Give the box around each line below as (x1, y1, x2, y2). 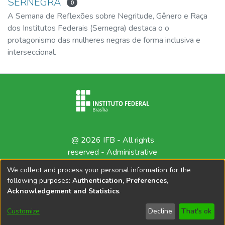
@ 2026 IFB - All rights (71, 135, 154, 146)
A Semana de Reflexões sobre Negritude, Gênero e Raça (8, 10, 207, 22)
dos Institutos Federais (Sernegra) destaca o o (8, 22, 169, 34)
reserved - (68, 147, 106, 158)
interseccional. (8, 46, 56, 58)
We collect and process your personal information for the (7, 165, 191, 175)
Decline (148, 206, 173, 216)
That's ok (181, 206, 212, 216)
